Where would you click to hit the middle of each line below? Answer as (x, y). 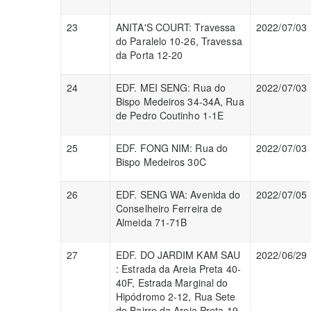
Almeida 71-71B (152, 222)
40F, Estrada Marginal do (172, 283)
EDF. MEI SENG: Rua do (171, 87)
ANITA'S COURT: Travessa (176, 27)
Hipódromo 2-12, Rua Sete (176, 296)
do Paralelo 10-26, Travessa (179, 41)
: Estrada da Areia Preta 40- (178, 269)
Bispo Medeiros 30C (161, 162)
